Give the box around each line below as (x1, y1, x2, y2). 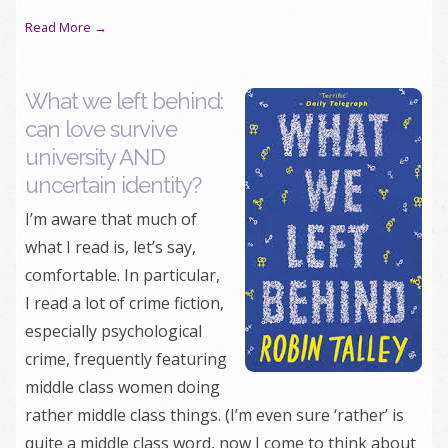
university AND (25, 144, 165, 170)
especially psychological (25, 320, 202, 342)
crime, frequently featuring (25, 348, 227, 370)
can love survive (25, 116, 177, 142)
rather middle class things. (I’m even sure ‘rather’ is (25, 404, 404, 426)
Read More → (25, 18, 107, 36)
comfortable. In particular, (25, 264, 220, 286)
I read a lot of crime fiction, (25, 292, 224, 314)
